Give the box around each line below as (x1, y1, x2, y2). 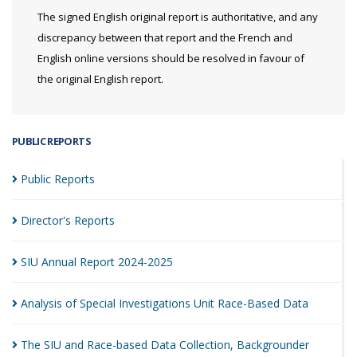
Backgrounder (237, 337, 309, 352)
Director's (21, 213, 74, 228)
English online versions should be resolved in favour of (37, 51, 304, 65)
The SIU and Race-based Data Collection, (21, 337, 237, 352)
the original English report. (37, 72, 163, 86)
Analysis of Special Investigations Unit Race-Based (21, 296, 283, 311)
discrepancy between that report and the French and (37, 30, 292, 45)
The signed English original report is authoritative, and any (37, 10, 318, 24)
